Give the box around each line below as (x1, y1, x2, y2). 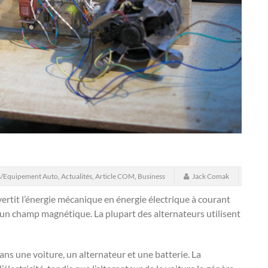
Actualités (61, 172, 92, 181)
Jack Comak (192, 172, 229, 181)
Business (138, 172, 165, 181)
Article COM (95, 172, 135, 181)
